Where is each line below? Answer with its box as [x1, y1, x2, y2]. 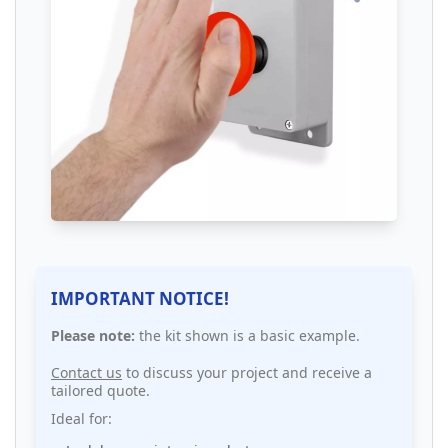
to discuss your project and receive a [122, 363, 372, 383]
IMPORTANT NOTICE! [51, 287, 229, 311]
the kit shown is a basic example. [135, 326, 360, 346]
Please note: [51, 326, 135, 346]
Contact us [51, 363, 122, 383]
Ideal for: [51, 409, 112, 429]
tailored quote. [51, 381, 150, 401]
